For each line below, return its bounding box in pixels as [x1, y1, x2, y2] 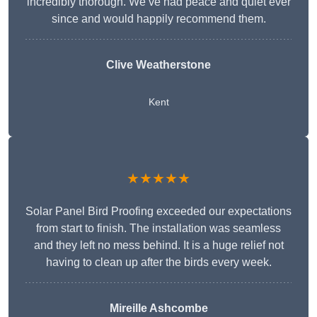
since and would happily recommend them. [51, 13, 266, 25]
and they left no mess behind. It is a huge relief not [33, 239, 284, 252]
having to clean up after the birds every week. [45, 256, 272, 269]
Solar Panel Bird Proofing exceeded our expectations [25, 205, 292, 218]
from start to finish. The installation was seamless [36, 222, 281, 235]
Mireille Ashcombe [109, 302, 208, 315]
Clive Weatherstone [106, 59, 211, 71]
